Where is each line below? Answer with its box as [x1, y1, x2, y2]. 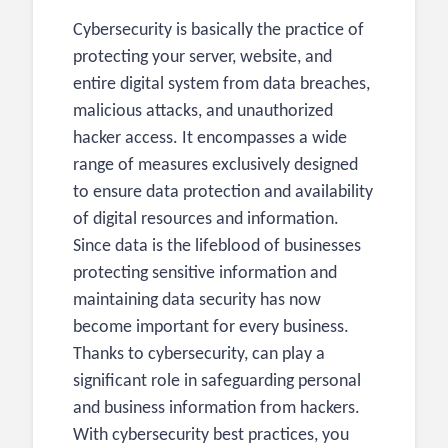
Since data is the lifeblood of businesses [73, 237, 361, 257]
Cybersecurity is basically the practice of [73, 21, 364, 41]
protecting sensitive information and [73, 264, 337, 284]
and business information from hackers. [73, 399, 360, 419]
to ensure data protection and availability [73, 183, 373, 203]
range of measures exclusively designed [73, 156, 358, 176]
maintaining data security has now [73, 291, 321, 311]
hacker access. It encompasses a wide [73, 129, 347, 149]
